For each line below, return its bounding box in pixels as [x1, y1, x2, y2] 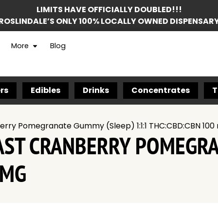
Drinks [83, 85, 109, 96]
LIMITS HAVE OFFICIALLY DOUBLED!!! [35, 4, 183, 15]
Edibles [31, 85, 60, 96]
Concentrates [131, 85, 190, 96]
